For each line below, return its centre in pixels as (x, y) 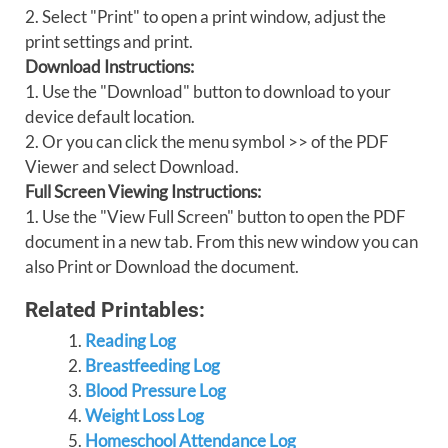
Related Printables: (115, 309)
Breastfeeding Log (152, 365)
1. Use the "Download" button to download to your (208, 91)
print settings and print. (109, 41)
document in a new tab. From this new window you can (221, 241)
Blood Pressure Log (155, 390)
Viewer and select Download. (132, 166)
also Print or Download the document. (162, 266)
